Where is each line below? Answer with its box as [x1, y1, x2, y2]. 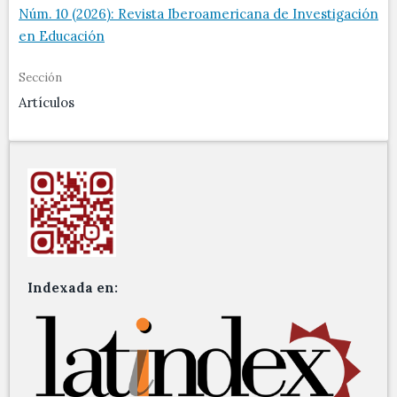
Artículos [19, 94, 74, 112]
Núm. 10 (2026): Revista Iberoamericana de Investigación [19, 5, 378, 23]
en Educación [19, 27, 105, 45]
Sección [19, 70, 62, 86]
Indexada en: [27, 279, 118, 297]
